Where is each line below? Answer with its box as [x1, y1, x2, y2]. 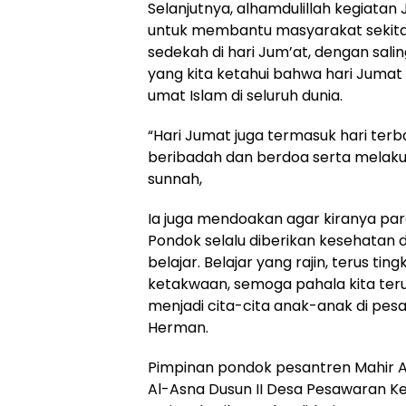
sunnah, [148, 169, 202, 190]
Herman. [148, 317, 208, 339]
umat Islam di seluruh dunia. [148, 85, 343, 107]
